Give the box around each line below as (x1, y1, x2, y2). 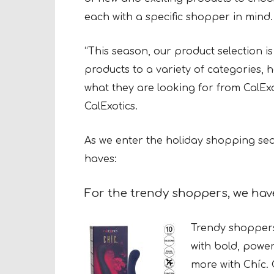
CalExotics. (84, 101, 138, 112)
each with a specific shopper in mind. (84, 12, 273, 23)
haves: (84, 154, 117, 165)
